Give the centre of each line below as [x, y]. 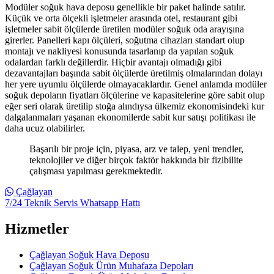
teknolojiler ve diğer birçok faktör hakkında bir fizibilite [136, 160]
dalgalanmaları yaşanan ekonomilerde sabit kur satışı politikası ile [130, 117]
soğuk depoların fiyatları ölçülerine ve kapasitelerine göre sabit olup [135, 95]
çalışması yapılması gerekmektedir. [96, 171]
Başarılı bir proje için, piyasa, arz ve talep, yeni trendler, [136, 149]
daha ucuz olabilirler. [45, 128]
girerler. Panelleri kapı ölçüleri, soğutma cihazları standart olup [125, 40]
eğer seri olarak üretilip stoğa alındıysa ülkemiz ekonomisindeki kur [135, 106]
